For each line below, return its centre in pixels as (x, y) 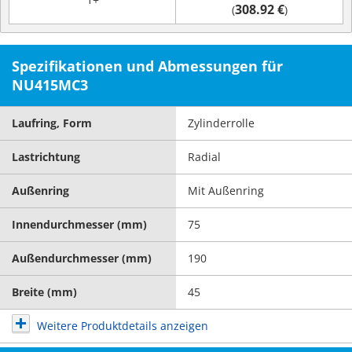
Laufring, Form (52, 123)
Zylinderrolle (221, 123)
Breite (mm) (44, 292)
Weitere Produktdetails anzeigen (123, 326)
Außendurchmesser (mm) (82, 258)
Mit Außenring (226, 191)
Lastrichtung (46, 157)
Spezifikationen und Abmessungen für (147, 66)
